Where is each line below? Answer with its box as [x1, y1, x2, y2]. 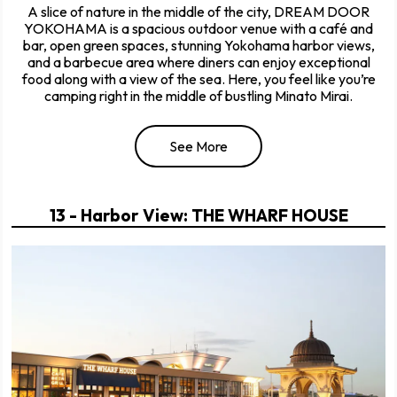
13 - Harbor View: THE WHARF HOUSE [49, 205, 348, 227]
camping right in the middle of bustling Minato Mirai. [44, 87, 353, 105]
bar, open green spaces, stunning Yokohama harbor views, [22, 36, 375, 55]
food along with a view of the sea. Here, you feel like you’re [21, 70, 376, 89]
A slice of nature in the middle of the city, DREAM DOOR [27, 3, 370, 21]
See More [169, 137, 228, 156]
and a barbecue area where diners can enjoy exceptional [27, 53, 370, 72]
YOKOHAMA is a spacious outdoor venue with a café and [24, 19, 373, 38]
